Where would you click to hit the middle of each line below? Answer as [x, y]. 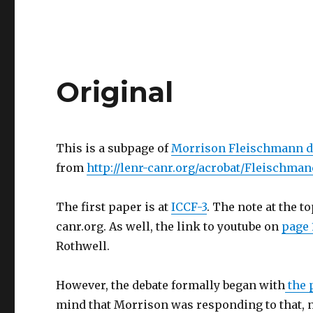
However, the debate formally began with [171, 285]
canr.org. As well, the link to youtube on [169, 226]
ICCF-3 [189, 207]
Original [115, 92]
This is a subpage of [114, 148]
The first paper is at [114, 207]
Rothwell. [83, 246]
